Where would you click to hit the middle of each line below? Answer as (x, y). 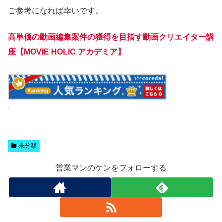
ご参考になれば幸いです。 (55, 11)
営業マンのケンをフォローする (111, 168)
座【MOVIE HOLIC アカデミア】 (67, 52)
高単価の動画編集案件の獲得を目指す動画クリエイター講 (111, 37)
